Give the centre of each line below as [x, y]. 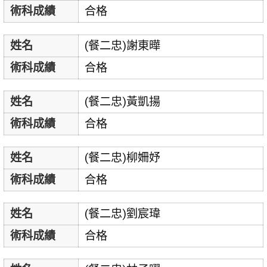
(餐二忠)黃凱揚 [122, 101]
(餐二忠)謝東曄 [122, 45]
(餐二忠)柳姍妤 [122, 158]
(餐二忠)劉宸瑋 [122, 214]
